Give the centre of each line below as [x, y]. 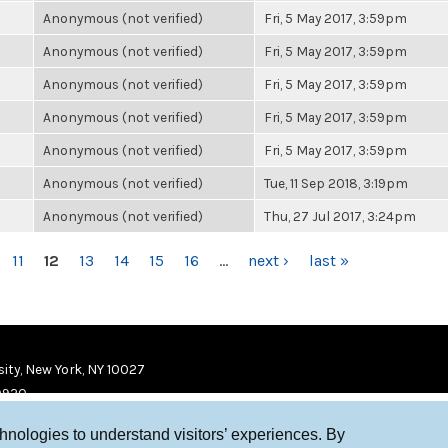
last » [328, 260]
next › [268, 260]
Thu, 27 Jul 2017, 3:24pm [340, 216]
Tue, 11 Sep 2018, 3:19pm [336, 183]
